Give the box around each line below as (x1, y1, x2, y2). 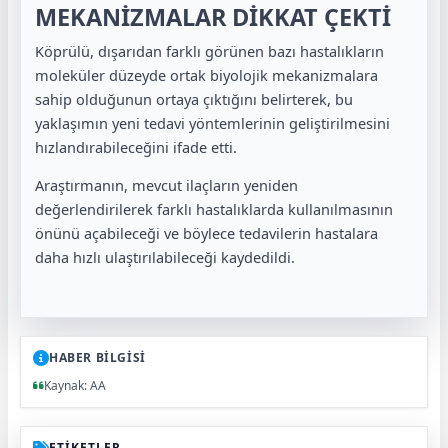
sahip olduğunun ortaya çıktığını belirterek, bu (35, 88, 353, 109)
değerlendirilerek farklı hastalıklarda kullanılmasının (35, 199, 393, 220)
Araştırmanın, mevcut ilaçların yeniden (35, 175, 298, 196)
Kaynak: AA (44, 377, 106, 395)
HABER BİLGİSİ (49, 349, 146, 367)
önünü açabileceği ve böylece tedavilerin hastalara (35, 223, 378, 244)
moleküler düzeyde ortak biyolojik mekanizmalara (35, 64, 378, 85)
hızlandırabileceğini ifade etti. (35, 136, 237, 157)
